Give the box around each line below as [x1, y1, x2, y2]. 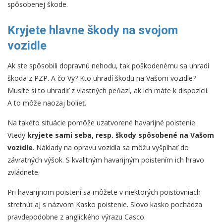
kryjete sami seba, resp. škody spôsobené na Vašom [27, 130, 214, 140]
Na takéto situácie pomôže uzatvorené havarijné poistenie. [7, 118, 197, 128]
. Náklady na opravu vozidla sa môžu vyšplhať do [33, 143, 189, 153]
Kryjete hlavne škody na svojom [7, 23, 178, 38]
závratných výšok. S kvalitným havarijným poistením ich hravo [7, 155, 204, 165]
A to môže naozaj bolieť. [7, 98, 86, 108]
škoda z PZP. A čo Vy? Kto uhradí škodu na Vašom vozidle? [7, 73, 196, 83]
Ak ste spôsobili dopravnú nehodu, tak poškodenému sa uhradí [7, 61, 209, 71]
